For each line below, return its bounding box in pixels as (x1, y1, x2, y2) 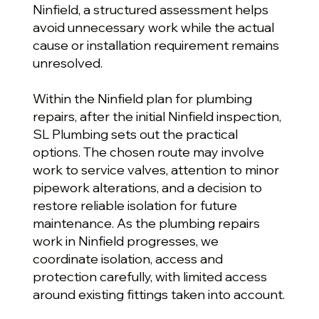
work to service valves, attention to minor (32, 161, 279, 178)
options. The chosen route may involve (32, 143, 264, 160)
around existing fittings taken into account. (32, 286, 285, 303)
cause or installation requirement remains (32, 36, 279, 53)
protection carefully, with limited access (32, 268, 267, 285)
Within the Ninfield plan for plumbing (32, 90, 252, 107)
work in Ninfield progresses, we (32, 232, 219, 249)
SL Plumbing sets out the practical (32, 125, 238, 142)
